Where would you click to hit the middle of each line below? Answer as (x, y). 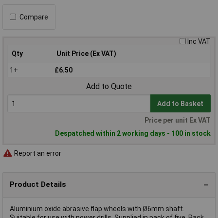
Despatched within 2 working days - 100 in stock (133, 134)
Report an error (37, 153)
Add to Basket (181, 103)
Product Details (38, 185)
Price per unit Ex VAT (178, 120)
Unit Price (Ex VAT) (86, 53)
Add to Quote (109, 87)
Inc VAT (199, 41)
